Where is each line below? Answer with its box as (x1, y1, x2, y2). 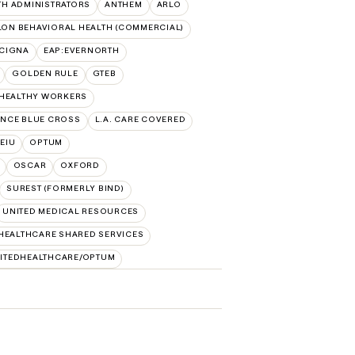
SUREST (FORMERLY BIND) (6, 182, 124, 193)
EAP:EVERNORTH (43, 44, 120, 55)
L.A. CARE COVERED (94, 113, 186, 124)
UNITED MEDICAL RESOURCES (2, 205, 139, 216)
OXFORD (60, 159, 100, 170)
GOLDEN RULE (12, 67, 78, 78)
